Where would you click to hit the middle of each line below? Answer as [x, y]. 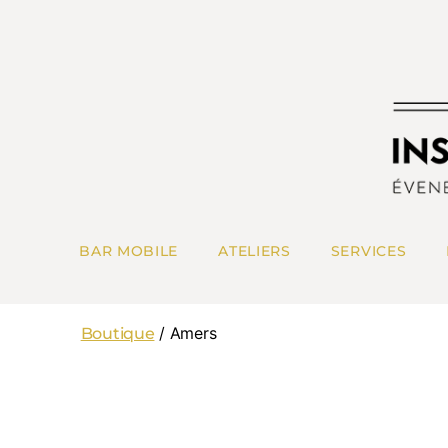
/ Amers [185, 333]
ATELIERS [254, 251]
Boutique [117, 333]
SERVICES [368, 251]
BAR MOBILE [129, 251]
